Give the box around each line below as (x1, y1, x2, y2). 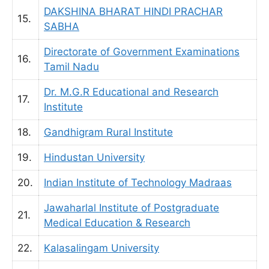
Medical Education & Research (44, 217, 190, 229)
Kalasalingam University (44, 242, 159, 254)
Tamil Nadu (44, 61, 99, 73)
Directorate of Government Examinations (44, 46, 240, 58)
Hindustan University (44, 151, 145, 163)
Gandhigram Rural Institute (44, 126, 173, 138)
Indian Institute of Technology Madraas (44, 177, 232, 189)
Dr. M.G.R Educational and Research (44, 86, 219, 98)
